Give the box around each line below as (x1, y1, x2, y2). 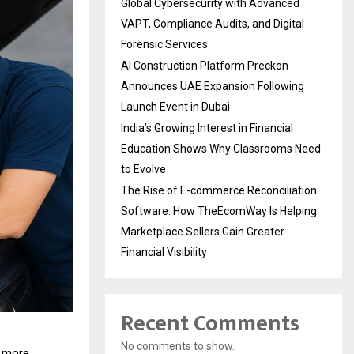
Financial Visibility (121, 246, 207, 259)
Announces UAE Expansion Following (121, 80, 304, 93)
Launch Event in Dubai (121, 100, 230, 114)
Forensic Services (121, 38, 208, 51)
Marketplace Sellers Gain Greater (121, 225, 284, 239)
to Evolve (121, 163, 166, 176)
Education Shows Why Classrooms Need (121, 142, 321, 156)
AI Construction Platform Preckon (121, 59, 288, 73)
